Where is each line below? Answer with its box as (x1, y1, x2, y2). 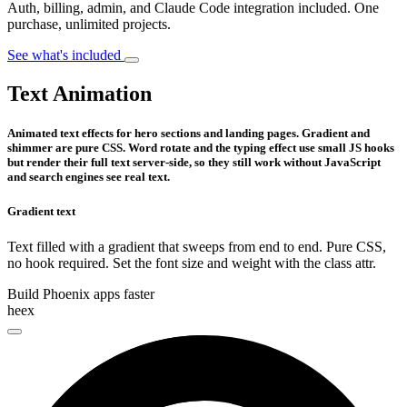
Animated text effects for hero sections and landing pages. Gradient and (7, 126, 370, 141)
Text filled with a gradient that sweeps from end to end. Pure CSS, (7, 239, 386, 255)
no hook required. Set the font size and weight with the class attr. (7, 255, 376, 272)
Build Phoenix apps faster (7, 286, 154, 303)
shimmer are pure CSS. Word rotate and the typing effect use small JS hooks (7, 141, 394, 155)
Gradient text (7, 204, 75, 219)
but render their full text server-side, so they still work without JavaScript (7, 155, 381, 170)
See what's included (7, 47, 124, 63)
